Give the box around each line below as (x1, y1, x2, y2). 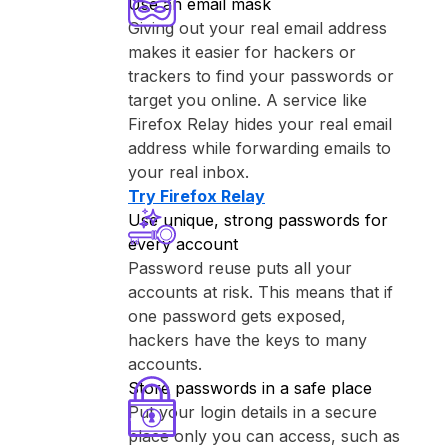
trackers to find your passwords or (128, 66, 394, 86)
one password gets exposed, (128, 306, 346, 326)
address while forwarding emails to (128, 138, 391, 158)
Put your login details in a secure (128, 402, 377, 422)
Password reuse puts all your (128, 258, 352, 278)
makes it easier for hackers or (128, 42, 356, 62)
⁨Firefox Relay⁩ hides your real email (128, 114, 392, 134)
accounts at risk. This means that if (128, 282, 393, 302)
